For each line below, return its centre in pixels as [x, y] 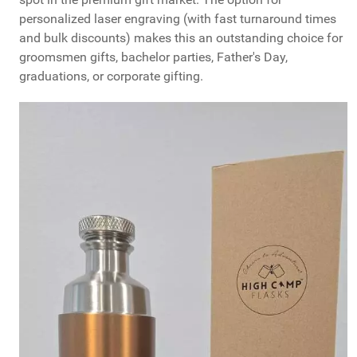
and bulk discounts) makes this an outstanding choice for [181, 37]
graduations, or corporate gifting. [111, 76]
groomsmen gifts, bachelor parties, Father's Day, [153, 57]
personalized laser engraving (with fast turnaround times [178, 18]
